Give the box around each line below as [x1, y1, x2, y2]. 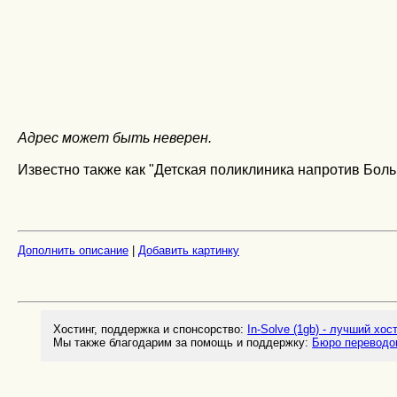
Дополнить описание [18, 244, 128, 258]
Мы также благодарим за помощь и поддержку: [53, 336, 313, 350]
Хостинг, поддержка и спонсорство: [53, 323, 248, 337]
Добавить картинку [138, 244, 239, 258]
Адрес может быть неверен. [18, 129, 212, 145]
